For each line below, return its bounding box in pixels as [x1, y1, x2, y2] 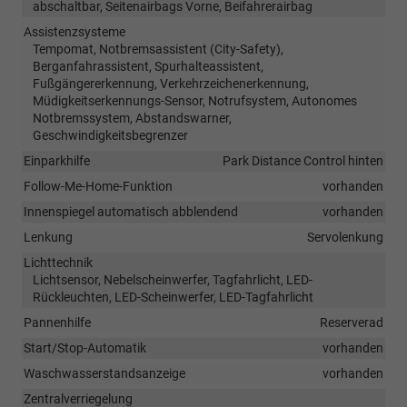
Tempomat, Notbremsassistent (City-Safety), [33, 41, 283, 56]
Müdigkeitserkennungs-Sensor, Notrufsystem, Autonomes [33, 93, 357, 108]
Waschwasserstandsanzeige [24, 365, 185, 381]
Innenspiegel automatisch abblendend [24, 203, 238, 219]
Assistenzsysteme [24, 24, 125, 39]
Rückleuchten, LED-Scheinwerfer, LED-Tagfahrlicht [33, 289, 313, 304]
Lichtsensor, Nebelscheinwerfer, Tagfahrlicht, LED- [33, 272, 313, 287]
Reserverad [320, 314, 383, 330]
